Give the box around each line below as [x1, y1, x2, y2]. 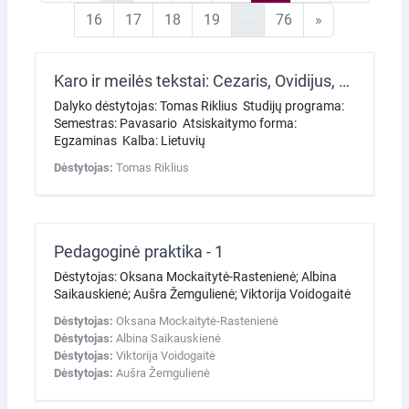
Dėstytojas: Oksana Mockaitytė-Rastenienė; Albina [54, 268, 337, 284]
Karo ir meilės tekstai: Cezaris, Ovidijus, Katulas [339, 70, 350, 90]
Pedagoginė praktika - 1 [54, 241, 224, 261]
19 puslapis [219, 9, 294, 27]
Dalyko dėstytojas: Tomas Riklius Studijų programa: [54, 98, 350, 113]
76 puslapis [291, 9, 366, 27]
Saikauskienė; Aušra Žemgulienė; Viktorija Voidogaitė [54, 286, 351, 301]
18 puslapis [180, 9, 255, 27]
